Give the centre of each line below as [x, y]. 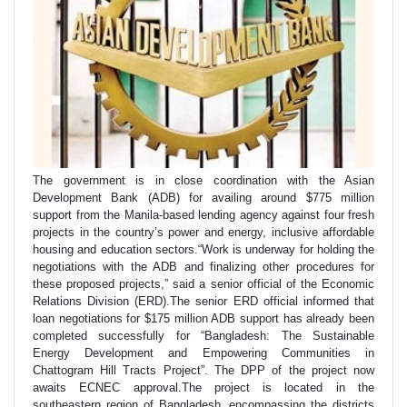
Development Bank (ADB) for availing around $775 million [203, 198]
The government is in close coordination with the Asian [203, 181]
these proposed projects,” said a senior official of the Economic [203, 284]
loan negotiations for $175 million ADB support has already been [203, 319]
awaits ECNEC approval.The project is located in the [203, 388]
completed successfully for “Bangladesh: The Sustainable [203, 336]
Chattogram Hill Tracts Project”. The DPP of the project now [203, 371]
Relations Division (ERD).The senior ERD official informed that [203, 302]
